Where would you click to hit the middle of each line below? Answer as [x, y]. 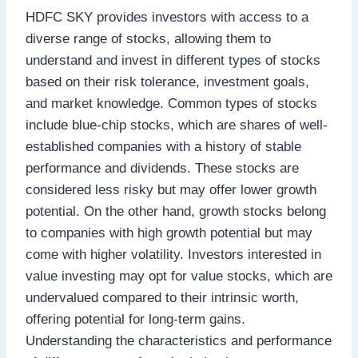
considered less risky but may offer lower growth [171, 189]
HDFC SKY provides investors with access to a [167, 17]
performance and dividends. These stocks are [162, 168]
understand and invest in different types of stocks [173, 60]
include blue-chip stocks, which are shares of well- [177, 125]
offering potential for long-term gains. [135, 319]
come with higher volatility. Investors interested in [173, 254]
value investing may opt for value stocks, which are [179, 276]
